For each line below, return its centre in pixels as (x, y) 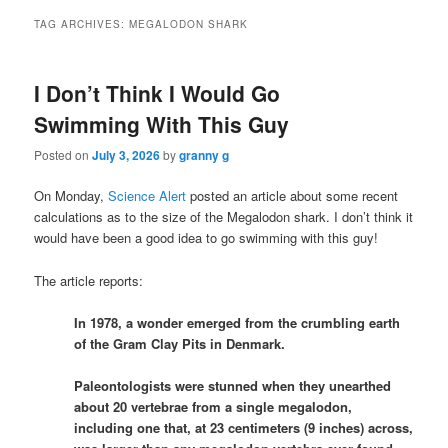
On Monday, (71, 196)
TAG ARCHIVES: (82, 23)
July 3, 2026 (126, 155)
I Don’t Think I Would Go (157, 92)
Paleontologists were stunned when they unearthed (233, 385)
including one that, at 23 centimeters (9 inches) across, (244, 427)
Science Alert (147, 196)
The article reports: (89, 280)
